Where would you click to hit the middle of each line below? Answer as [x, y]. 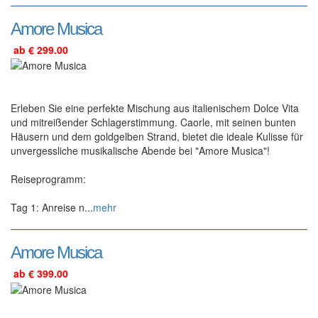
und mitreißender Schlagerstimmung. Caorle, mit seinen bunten [153, 122]
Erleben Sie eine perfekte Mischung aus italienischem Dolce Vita [155, 108]
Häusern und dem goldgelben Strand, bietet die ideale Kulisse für [157, 137]
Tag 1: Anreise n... [52, 208]
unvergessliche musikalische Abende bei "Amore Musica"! [140, 151]
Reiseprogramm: [48, 179]
